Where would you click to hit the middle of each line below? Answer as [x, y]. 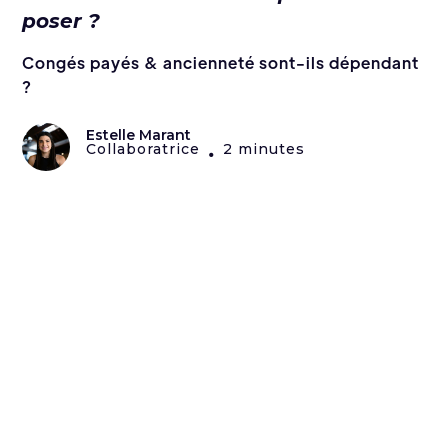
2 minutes [264, 149]
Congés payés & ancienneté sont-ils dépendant [221, 63]
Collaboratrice [143, 149]
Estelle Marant [139, 135]
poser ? [61, 21]
